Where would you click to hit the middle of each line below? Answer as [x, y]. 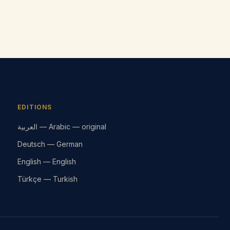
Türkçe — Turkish [47, 179]
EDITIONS [35, 107]
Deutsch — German [50, 144]
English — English [46, 162]
